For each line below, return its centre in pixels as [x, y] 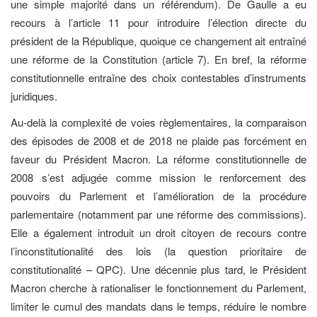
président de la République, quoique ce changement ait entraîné [158, 41]
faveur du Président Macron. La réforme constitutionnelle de [158, 158]
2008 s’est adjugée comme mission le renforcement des [158, 177]
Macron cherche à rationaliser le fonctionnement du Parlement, [158, 287]
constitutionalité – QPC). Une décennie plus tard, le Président [158, 269]
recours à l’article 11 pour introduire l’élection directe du [158, 23]
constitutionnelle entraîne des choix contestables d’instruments [158, 78]
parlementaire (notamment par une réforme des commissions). [158, 214]
